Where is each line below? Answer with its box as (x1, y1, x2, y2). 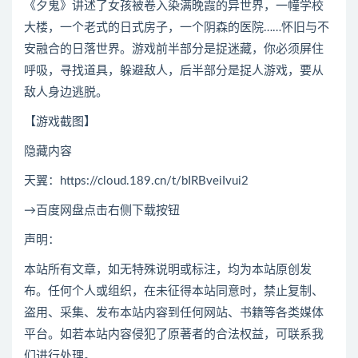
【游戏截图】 (24, 116, 96, 129)
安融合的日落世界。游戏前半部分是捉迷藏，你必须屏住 (24, 43, 324, 56)
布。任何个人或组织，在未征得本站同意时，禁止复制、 (24, 285, 324, 298)
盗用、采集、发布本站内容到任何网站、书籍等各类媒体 (24, 307, 324, 320)
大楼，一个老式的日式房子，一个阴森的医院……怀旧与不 (24, 22, 329, 34)
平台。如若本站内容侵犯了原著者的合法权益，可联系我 (24, 328, 324, 341)
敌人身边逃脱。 (24, 86, 108, 99)
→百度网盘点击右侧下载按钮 (24, 205, 180, 217)
